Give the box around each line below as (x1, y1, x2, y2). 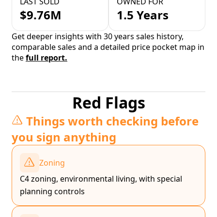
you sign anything (12, 129, 116, 145)
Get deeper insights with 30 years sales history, (12, 31, 184, 42)
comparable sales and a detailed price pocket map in (12, 42, 204, 53)
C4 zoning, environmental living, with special (20, 173, 182, 185)
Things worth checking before (26, 113, 199, 129)
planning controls (20, 186, 85, 197)
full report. (26, 52, 67, 63)
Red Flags (72, 92, 145, 113)
